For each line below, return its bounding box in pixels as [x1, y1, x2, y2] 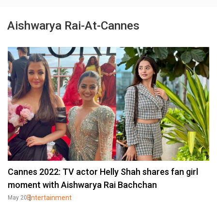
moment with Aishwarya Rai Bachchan [8, 179, 157, 190]
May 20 [8, 194, 27, 201]
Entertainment [27, 193, 72, 201]
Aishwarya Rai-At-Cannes [7, 19, 139, 32]
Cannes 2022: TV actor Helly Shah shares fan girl [8, 166, 198, 177]
